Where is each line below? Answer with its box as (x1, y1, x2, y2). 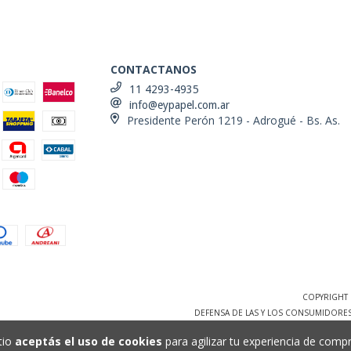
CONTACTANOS (110, 61, 197, 77)
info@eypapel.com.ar (129, 98, 230, 111)
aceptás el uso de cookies (15, 334, 162, 349)
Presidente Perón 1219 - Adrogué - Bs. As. (126, 112, 340, 128)
